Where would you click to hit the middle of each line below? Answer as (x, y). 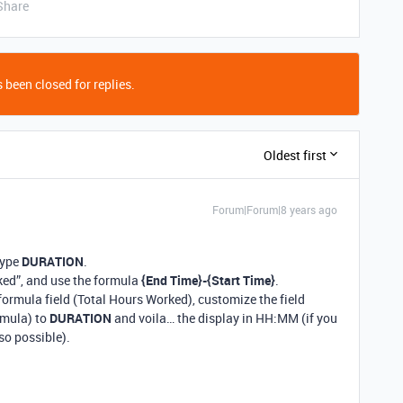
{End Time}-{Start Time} (208, 280)
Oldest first (295, 155)
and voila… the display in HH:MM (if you (224, 318)
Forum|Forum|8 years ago (275, 210)
